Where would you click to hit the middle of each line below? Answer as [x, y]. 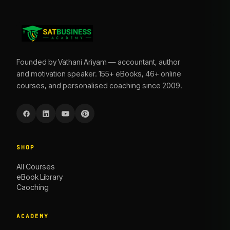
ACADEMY [33, 216]
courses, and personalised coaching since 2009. [99, 86]
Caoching [33, 187]
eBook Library [40, 177]
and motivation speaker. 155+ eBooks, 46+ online [99, 74]
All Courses [36, 167]
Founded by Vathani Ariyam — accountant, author [98, 62]
